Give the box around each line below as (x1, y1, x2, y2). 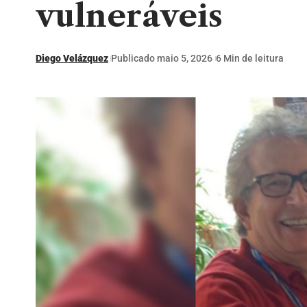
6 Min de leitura (215, 53, 284, 64)
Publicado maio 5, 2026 (111, 53, 213, 64)
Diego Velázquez (36, 53, 108, 64)
